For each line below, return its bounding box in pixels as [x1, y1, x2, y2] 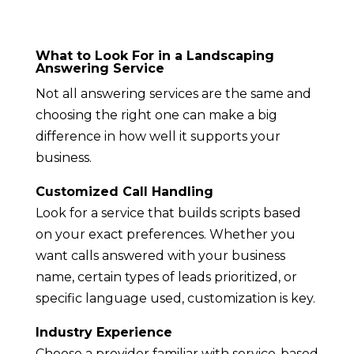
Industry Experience [35, 325, 172, 341]
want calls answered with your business [35, 248, 285, 264]
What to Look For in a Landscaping [35, 48, 274, 64]
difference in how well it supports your [35, 129, 281, 145]
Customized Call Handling [35, 184, 213, 200]
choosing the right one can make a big [35, 107, 277, 123]
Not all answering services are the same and [35, 86, 311, 102]
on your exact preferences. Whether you [35, 227, 296, 243]
